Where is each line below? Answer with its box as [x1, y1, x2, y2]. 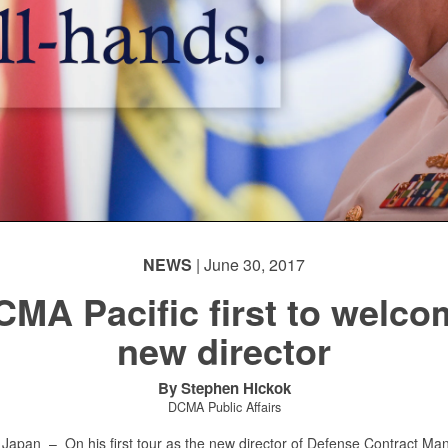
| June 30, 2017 [192, 253, 305, 276]
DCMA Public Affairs [167, 398, 281, 416]
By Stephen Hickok [157, 377, 291, 399]
